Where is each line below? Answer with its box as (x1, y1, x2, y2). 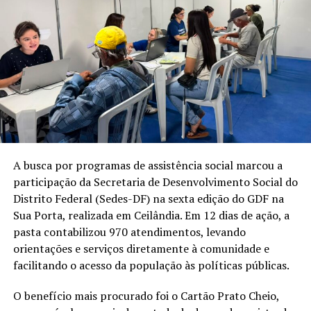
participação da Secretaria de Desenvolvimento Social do (12, 174, 298, 190)
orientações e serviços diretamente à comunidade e (12, 240, 269, 256)
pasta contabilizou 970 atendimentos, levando (12, 224, 246, 239)
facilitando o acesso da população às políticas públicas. (12, 257, 289, 273)
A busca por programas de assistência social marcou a (12, 157, 283, 173)
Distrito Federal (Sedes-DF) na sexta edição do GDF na (12, 190, 284, 206)
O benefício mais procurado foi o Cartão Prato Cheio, (12, 287, 279, 303)
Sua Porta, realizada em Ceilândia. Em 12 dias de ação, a (12, 207, 289, 223)
